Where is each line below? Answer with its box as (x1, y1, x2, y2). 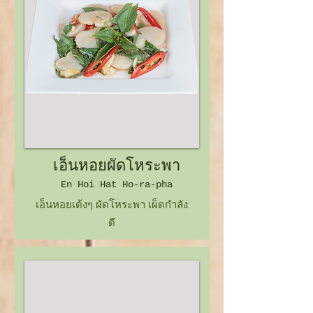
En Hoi (60, 179, 100, 190)
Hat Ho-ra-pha (99, 179, 173, 190)
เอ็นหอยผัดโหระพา (43, 158, 180, 175)
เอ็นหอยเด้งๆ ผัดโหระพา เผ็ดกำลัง (35, 198, 188, 211)
